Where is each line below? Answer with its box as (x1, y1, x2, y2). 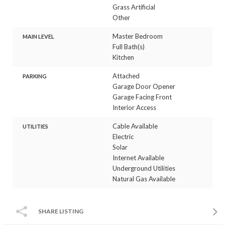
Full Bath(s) (113, 42, 145, 51)
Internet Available (113, 153, 164, 162)
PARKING (22, 72, 47, 79)
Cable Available (113, 122, 158, 130)
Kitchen (113, 53, 134, 61)
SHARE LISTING (38, 207, 83, 215)
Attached (113, 71, 140, 80)
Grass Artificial (113, 3, 155, 11)
